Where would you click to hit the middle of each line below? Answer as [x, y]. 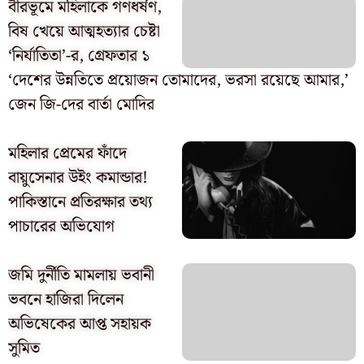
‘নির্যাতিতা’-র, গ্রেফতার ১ [79, 56]
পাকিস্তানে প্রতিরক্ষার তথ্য [80, 202]
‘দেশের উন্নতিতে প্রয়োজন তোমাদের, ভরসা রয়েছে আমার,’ [178, 80]
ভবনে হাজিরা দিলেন [66, 299]
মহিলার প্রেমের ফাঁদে [67, 153]
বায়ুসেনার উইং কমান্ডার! [78, 178]
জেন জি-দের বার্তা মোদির [81, 104]
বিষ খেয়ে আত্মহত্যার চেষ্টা [84, 31]
